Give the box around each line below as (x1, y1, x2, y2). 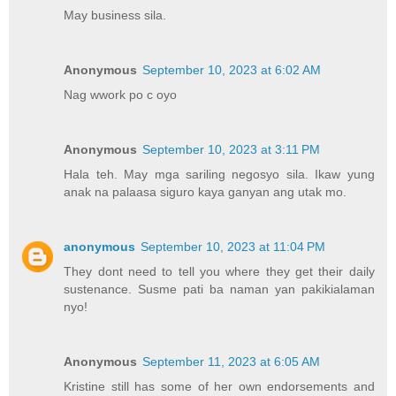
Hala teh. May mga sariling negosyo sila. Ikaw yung (64, 166, 375, 181)
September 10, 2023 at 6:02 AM (142, 62, 322, 77)
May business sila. (64, 8, 167, 22)
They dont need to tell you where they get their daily (64, 263, 375, 278)
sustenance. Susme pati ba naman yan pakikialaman (64, 281, 375, 296)
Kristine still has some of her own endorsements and (64, 378, 375, 393)
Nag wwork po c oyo (64, 87, 178, 102)
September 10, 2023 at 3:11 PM (142, 141, 321, 156)
